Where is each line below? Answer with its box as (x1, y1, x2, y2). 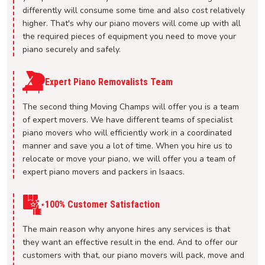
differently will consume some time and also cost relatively (22, 4, 245, 16)
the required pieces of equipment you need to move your (22, 30, 236, 42)
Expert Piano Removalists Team (45, 76, 173, 88)
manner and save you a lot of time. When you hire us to (22, 140, 232, 151)
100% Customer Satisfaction (45, 198, 160, 210)
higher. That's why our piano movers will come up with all (22, 17, 241, 29)
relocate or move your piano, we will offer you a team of (22, 153, 235, 164)
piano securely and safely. (22, 43, 121, 55)
